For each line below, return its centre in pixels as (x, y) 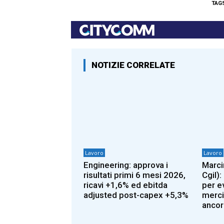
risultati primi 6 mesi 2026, (134, 175)
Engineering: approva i (126, 165)
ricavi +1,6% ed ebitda (125, 185)
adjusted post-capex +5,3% (136, 195)
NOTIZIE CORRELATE (133, 65)
